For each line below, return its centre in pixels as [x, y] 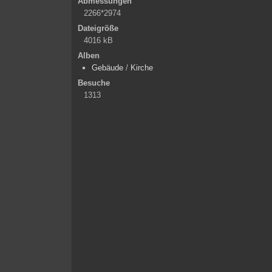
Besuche [94, 83]
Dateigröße [98, 28]
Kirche [142, 67]
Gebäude [107, 67]
